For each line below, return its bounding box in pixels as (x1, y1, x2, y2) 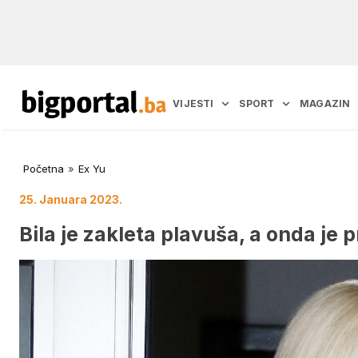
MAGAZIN (300, 97, 351, 110)
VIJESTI (173, 97, 214, 110)
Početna (23, 162, 64, 176)
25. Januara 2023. (19, 193, 122, 207)
